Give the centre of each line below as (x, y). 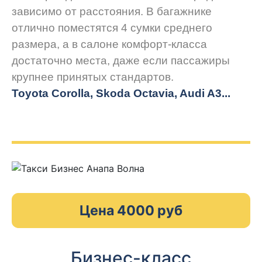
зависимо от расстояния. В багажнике (112, 12)
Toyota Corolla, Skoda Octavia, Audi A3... (121, 94)
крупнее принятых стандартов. (93, 77)
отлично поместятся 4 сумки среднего (112, 28)
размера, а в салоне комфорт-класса (109, 44)
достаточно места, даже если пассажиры (121, 61)
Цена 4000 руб (131, 210)
